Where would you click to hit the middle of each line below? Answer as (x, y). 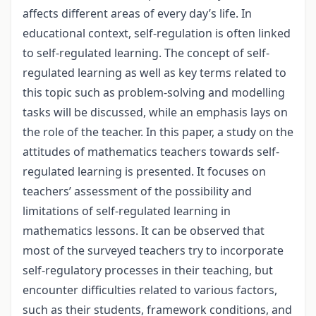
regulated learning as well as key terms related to (154, 73)
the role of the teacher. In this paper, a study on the (158, 132)
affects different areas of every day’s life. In (137, 14)
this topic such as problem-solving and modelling (154, 93)
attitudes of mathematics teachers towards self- (151, 152)
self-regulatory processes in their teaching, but (148, 271)
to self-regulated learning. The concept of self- (146, 53)
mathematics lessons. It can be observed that (144, 231)
